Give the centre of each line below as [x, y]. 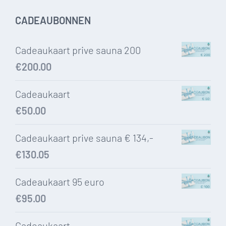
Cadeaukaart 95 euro [60, 182]
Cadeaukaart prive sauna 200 [78, 50]
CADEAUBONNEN [53, 20]
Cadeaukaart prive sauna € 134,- [84, 138]
